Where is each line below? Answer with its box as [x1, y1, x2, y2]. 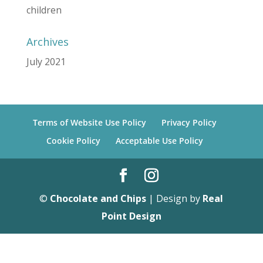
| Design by [146, 192, 203, 205]
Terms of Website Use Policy [33, 117, 147, 128]
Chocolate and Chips [50, 192, 147, 205]
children [26, 4, 62, 16]
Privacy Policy [161, 117, 217, 128]
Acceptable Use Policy [116, 135, 204, 146]
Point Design [101, 210, 161, 222]
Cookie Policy [46, 135, 101, 146]
